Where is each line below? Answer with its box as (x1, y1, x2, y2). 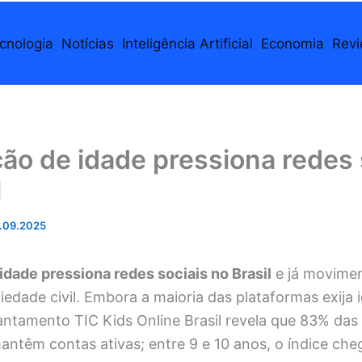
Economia (260, 35, 324, 52)
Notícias (61, 35, 114, 52)
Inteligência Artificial (121, 35, 253, 52)
